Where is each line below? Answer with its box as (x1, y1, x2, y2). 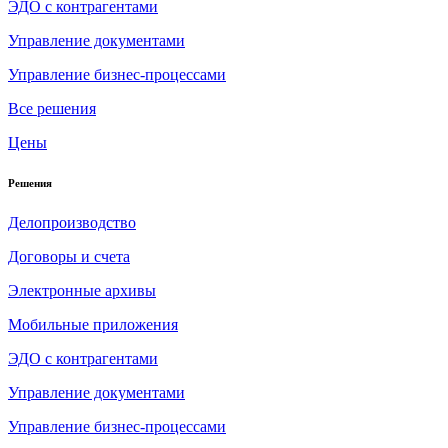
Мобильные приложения (8, 315, 178, 333)
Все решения (8, 99, 96, 117)
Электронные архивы (8, 281, 156, 299)
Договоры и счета (8, 247, 130, 265)
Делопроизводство (8, 213, 136, 231)
